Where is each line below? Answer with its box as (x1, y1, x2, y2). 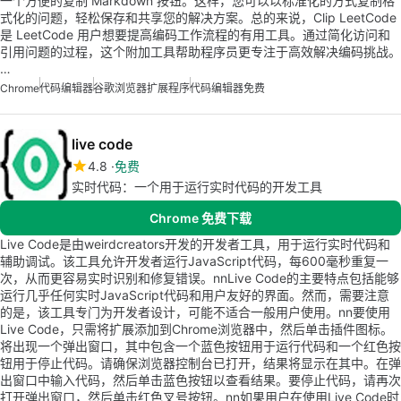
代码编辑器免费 (190, 81, 265, 95)
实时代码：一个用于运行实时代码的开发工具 (72, 179, 322, 194)
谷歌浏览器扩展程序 (93, 81, 190, 95)
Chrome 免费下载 (149, 210, 252, 226)
